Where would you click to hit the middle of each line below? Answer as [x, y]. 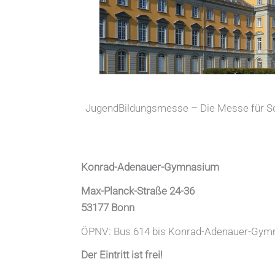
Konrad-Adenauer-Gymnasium [150, 167]
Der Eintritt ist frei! [122, 255]
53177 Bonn [108, 207]
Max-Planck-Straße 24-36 [138, 191]
